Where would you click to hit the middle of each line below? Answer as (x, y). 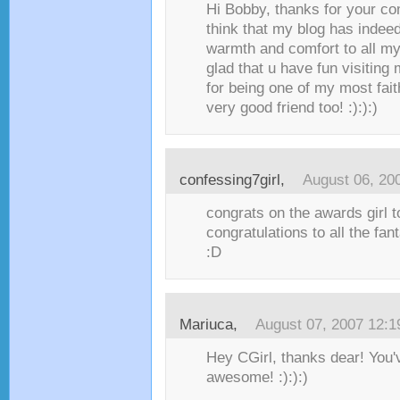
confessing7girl (230, 180)
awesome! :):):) (257, 377)
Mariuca (206, 325)
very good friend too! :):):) (292, 108)
